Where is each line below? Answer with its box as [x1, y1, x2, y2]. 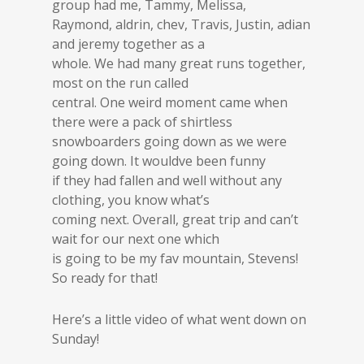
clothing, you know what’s [52, 191, 210, 209]
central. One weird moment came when [52, 93, 288, 111]
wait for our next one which [52, 230, 219, 248]
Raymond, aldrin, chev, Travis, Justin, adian [52, 15, 310, 33]
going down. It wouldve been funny [52, 152, 266, 170]
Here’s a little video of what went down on [52, 310, 306, 328]
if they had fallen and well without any [52, 171, 282, 189]
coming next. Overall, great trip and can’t [52, 210, 298, 228]
